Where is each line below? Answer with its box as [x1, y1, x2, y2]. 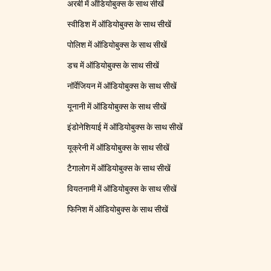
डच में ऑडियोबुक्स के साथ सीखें [67, 60, 160, 71]
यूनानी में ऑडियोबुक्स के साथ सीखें [67, 102, 167, 112]
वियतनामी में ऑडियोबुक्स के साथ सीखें [67, 184, 177, 194]
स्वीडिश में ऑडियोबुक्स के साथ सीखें [67, 19, 172, 30]
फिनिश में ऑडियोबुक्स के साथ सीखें [67, 204, 169, 215]
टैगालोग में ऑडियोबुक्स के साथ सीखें [67, 163, 171, 174]
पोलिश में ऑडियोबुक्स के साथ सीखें [67, 40, 168, 50]
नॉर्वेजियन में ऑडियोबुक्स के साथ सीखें [67, 81, 177, 91]
